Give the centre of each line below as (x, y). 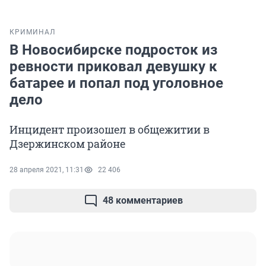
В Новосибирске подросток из (113, 50)
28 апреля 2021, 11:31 (47, 170)
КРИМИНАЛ (32, 32)
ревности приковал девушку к (113, 67)
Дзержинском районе (67, 144)
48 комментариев (142, 201)
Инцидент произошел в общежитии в (110, 130)
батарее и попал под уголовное (116, 83)
